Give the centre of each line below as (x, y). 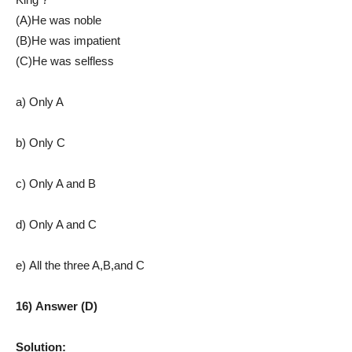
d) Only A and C (56, 224)
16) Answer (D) (57, 306)
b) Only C (40, 142)
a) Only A (40, 101)
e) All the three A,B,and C (80, 265)
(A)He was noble (59, 20)
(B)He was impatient (68, 40)
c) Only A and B (56, 183)
